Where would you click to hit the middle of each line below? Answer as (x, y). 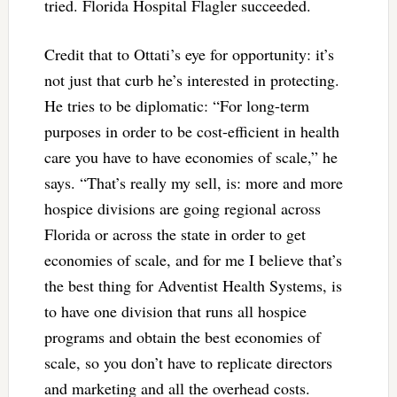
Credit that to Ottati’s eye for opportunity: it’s (189, 54)
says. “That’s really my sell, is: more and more (193, 183)
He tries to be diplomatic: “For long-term (176, 106)
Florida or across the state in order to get (175, 234)
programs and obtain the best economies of (182, 337)
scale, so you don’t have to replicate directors (188, 363)
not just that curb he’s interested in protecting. (191, 80)
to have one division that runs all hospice (175, 311)
